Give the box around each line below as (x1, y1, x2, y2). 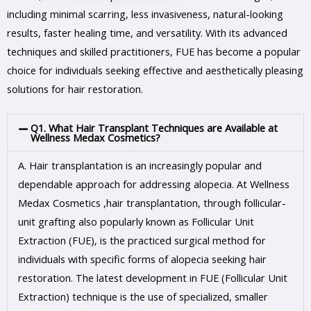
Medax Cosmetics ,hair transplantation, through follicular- (18, 195, 286, 210)
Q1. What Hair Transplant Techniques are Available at (30, 120, 278, 135)
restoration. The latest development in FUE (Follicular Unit (18, 270, 287, 285)
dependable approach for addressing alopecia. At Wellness (18, 176, 289, 191)
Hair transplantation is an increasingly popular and (29, 158, 262, 172)
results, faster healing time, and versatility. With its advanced (7, 25, 287, 40)
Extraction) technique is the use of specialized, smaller (18, 289, 268, 303)
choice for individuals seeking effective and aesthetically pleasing (7, 62, 303, 77)
